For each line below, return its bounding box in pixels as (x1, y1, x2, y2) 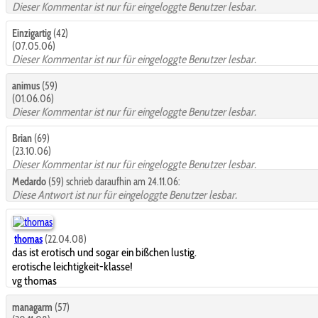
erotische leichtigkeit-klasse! (12, 259, 133, 273)
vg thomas (12, 273, 57, 287)
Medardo (12, 175, 46, 188)
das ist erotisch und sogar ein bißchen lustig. (12, 245, 197, 259)
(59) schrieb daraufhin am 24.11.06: (46, 175, 180, 188)
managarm (12, 300, 53, 314)
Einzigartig (12, 26, 51, 40)
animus (12, 79, 40, 92)
